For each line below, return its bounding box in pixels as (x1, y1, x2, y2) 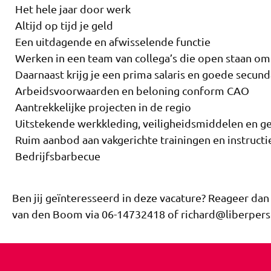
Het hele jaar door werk (15, 2, 131, 16)
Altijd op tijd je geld (15, 19, 113, 32)
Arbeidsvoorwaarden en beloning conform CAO (15, 84, 249, 97)
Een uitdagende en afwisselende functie (15, 35, 211, 48)
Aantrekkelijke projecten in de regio (15, 100, 191, 114)
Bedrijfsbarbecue (15, 149, 100, 163)
